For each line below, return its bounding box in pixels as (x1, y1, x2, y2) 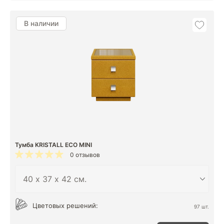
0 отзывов (70, 151, 100, 158)
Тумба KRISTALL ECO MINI (15, 141, 92, 148)
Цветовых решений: (32, 201, 98, 209)
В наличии (24, 19, 58, 27)
